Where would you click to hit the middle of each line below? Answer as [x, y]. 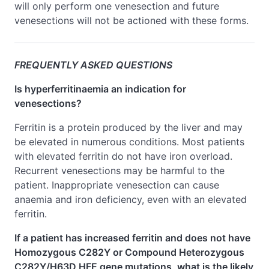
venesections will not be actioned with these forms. [131, 20]
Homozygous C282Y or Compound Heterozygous [129, 252]
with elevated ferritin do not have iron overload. [123, 156]
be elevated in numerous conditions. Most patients [129, 142]
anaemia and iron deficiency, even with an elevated [131, 199]
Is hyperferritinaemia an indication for [100, 89]
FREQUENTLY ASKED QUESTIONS [93, 65]
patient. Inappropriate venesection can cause [117, 185]
